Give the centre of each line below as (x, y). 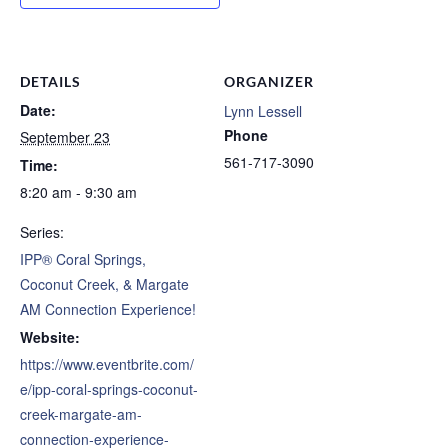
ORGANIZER (269, 81)
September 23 (65, 136)
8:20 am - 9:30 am (78, 191)
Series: (42, 231)
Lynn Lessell (263, 110)
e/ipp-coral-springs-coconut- (109, 388)
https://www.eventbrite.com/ (107, 363)
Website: (50, 336)
